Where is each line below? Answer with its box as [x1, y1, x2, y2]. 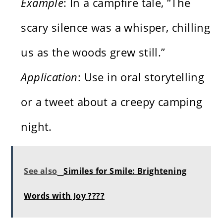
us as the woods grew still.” [21, 44, 166, 59]
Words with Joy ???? [24, 190, 105, 201]
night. [21, 118, 52, 134]
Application [21, 69, 78, 84]
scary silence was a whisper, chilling [21, 19, 211, 35]
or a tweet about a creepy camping [21, 94, 203, 109]
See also [24, 165, 57, 176]
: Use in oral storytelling [77, 69, 205, 84]
